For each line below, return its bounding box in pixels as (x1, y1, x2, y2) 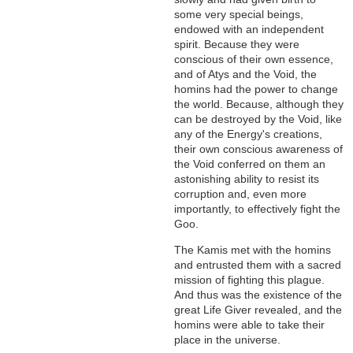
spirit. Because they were (174, 38, 300, 51)
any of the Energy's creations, (174, 128, 323, 141)
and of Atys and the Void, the (174, 68, 318, 81)
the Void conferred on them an (174, 158, 326, 171)
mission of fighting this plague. (174, 273, 325, 287)
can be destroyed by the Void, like (174, 113, 343, 126)
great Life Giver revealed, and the (174, 303, 343, 317)
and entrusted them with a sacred (174, 258, 342, 272)
